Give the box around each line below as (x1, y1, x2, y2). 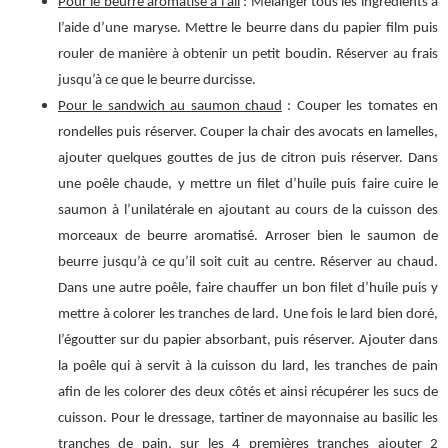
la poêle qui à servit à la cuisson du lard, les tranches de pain (58, 359, 438, 374)
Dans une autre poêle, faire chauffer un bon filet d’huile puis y (58, 281, 438, 296)
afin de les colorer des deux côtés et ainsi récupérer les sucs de (58, 385, 438, 400)
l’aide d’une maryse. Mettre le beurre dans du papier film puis (58, 21, 438, 36)
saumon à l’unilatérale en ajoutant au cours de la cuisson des (58, 203, 438, 218)
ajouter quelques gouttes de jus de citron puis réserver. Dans (58, 151, 438, 166)
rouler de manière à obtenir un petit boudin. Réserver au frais (58, 47, 438, 62)
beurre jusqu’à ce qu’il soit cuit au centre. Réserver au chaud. (58, 255, 438, 270)
